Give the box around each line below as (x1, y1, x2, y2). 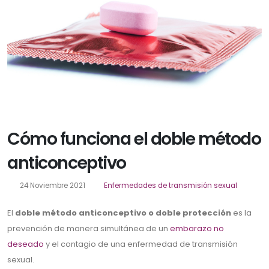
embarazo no (170, 223, 224, 235)
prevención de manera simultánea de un (7, 223, 170, 235)
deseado (7, 238, 44, 250)
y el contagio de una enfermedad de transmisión (44, 238, 238, 250)
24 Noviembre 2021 (17, 181, 85, 191)
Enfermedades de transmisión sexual (104, 181, 238, 191)
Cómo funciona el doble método (7, 127, 261, 151)
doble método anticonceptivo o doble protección (15, 207, 231, 219)
